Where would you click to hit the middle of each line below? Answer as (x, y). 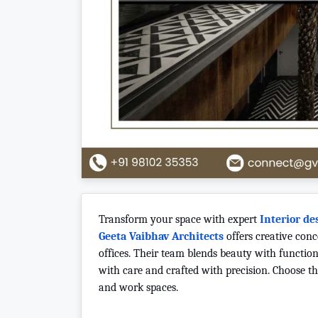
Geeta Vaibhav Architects (161, 237)
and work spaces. (138, 288)
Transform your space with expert (178, 220)
